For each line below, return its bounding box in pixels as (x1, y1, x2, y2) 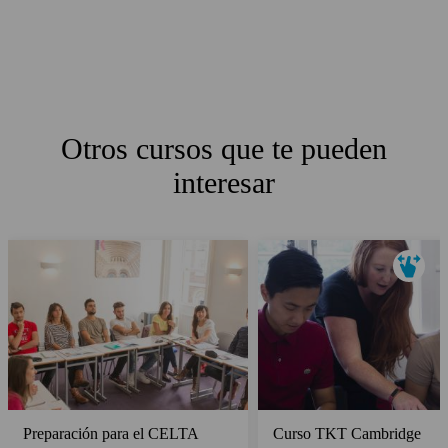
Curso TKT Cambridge (273, 424, 421, 442)
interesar (173, 165, 275, 199)
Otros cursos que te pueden (61, 131, 387, 165)
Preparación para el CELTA (23, 424, 199, 442)
